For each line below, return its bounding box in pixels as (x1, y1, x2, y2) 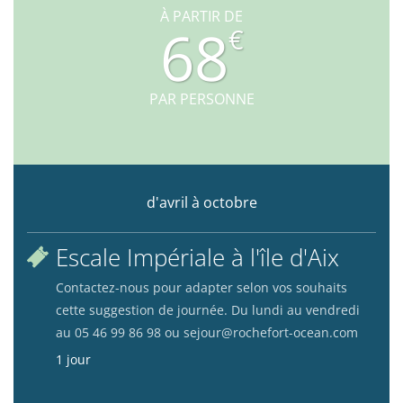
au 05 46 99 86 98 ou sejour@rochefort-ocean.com (56, 324, 358, 342)
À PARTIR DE (160, 6, 243, 27)
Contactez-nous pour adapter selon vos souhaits (56, 279, 347, 297)
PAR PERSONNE (148, 89, 255, 110)
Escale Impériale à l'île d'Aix (56, 242, 339, 274)
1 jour (56, 351, 91, 369)
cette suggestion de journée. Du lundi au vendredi (56, 301, 360, 319)
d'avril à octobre (146, 193, 257, 213)
